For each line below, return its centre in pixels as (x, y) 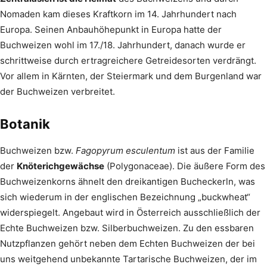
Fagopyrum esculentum (125, 150)
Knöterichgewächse (60, 166)
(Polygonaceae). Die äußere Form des (185, 166)
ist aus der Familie (215, 150)
